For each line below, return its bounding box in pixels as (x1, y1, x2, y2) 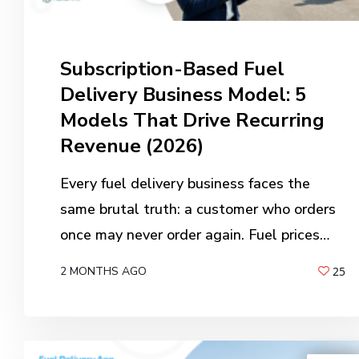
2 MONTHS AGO (59, 263, 147, 279)
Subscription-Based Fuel (59, 56, 284, 83)
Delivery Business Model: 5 (59, 82, 306, 108)
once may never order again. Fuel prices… (59, 225, 329, 245)
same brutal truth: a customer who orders (59, 200, 336, 220)
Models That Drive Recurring (59, 107, 325, 134)
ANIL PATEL (77, 288, 138, 305)
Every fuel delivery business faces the (59, 174, 310, 194)
